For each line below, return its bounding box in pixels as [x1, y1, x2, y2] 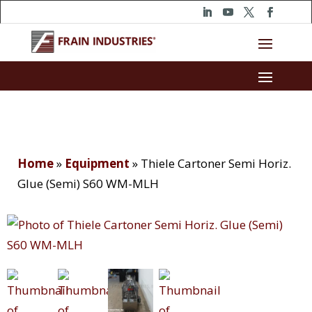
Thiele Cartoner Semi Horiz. [141, 155, 291, 172]
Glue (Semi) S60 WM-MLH [17, 175, 159, 192]
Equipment [65, 155, 130, 172]
